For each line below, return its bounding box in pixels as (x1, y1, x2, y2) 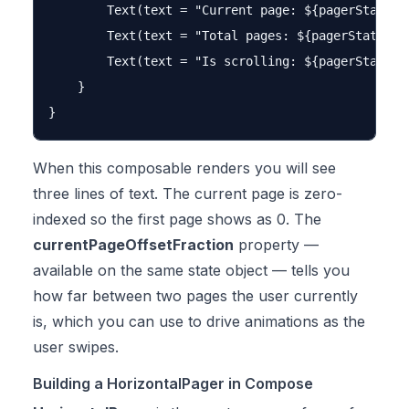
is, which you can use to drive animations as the (33, 312, 365, 330)
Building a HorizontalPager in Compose (33, 374, 313, 393)
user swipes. (33, 338, 119, 356)
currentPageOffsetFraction (33, 236, 234, 254)
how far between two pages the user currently (33, 287, 358, 305)
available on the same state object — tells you (33, 261, 350, 279)
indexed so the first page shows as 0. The (33, 210, 321, 228)
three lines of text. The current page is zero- (33, 184, 342, 203)
